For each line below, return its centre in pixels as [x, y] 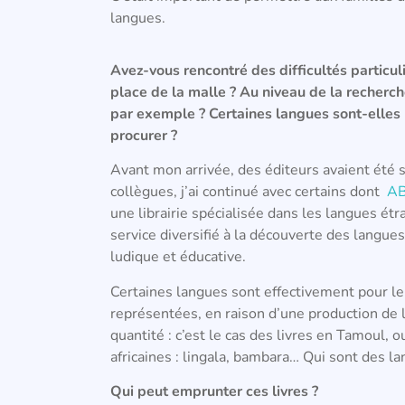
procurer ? [146, 135]
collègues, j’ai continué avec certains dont [249, 192]
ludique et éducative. [178, 257]
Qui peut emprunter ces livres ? [216, 392]
